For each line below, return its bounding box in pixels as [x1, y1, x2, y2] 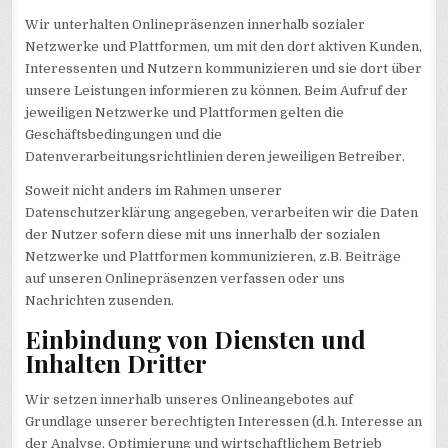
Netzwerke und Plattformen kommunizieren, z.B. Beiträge [25, 249, 402, 265]
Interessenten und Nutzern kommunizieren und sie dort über [25, 61, 423, 77]
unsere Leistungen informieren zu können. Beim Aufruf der [25, 83, 409, 99]
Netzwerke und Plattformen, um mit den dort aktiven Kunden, [25, 39, 423, 55]
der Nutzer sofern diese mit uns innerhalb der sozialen [25, 227, 381, 243]
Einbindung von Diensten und [25, 322, 367, 355]
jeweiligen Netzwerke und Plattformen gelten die [25, 105, 345, 121]
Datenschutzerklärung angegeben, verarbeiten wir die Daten [25, 205, 419, 221]
